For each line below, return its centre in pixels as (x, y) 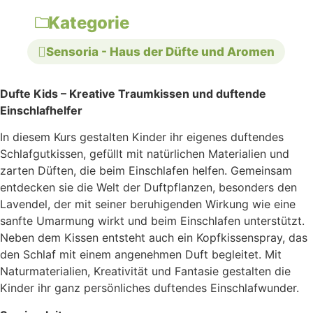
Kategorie (89, 22)
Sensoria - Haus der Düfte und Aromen (160, 51)
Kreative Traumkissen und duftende (168, 94)
